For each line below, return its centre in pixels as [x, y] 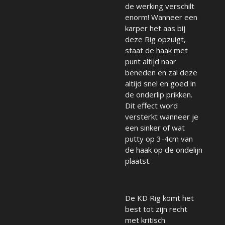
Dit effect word [151, 106]
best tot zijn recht [156, 209]
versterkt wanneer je [162, 117]
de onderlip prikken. [159, 95]
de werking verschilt [160, 6]
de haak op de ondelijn [164, 150]
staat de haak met [157, 50]
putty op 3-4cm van [159, 139]
